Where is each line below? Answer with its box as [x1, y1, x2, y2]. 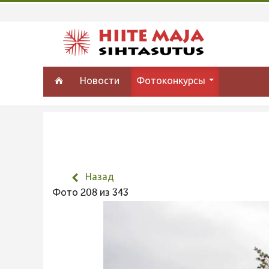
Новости [80, 77, 120, 86]
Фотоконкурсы [136, 77, 208, 86]
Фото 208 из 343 [52, 189, 133, 198]
